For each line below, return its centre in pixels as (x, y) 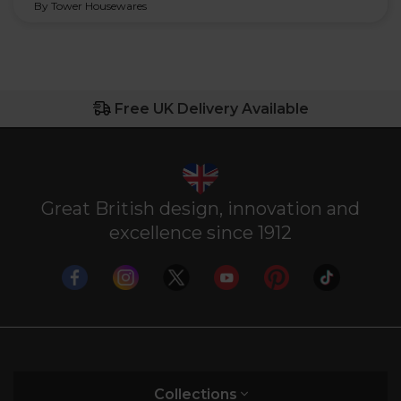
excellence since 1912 (200, 232)
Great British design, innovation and (200, 208)
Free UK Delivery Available (211, 108)
